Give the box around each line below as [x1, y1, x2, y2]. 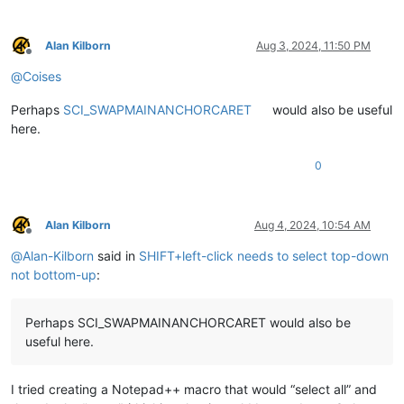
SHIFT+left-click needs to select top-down [139, 247, 389, 263]
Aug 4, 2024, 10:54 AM [254, 217, 371, 232]
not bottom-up [11, 266, 96, 282]
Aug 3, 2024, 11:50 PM [256, 38, 371, 52]
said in [94, 247, 139, 263]
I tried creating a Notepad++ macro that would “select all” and [11, 381, 377, 397]
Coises [23, 68, 61, 84]
